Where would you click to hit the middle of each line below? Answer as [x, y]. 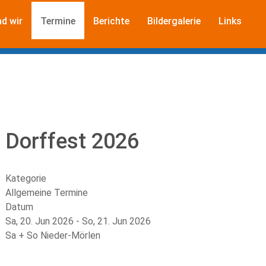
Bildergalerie [174, 21]
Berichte [111, 21]
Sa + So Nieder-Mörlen [53, 235]
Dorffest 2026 [72, 141]
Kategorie [26, 178]
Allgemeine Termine [47, 192]
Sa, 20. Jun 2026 [39, 221]
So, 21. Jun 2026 [116, 221]
